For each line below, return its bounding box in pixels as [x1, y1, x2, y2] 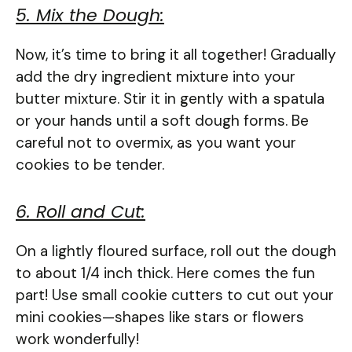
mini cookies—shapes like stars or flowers [16, 306, 304, 327]
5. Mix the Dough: [16, 3, 164, 28]
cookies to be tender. [16, 155, 164, 175]
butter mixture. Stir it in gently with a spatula [16, 89, 324, 109]
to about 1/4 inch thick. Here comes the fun [16, 262, 315, 283]
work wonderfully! [16, 328, 139, 349]
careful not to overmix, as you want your [16, 133, 296, 153]
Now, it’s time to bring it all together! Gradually [16, 45, 336, 65]
